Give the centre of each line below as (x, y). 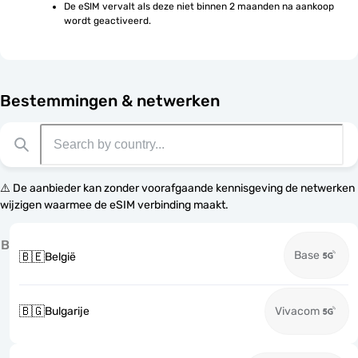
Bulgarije (67, 311)
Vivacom (297, 311)
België (60, 257)
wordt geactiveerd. (107, 21)
